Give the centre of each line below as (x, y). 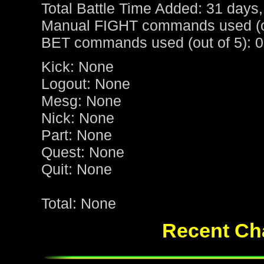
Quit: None (77, 169)
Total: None (79, 204)
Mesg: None (81, 101)
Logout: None (86, 84)
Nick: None (78, 118)
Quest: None (83, 152)
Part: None (77, 135)
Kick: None (77, 67)
